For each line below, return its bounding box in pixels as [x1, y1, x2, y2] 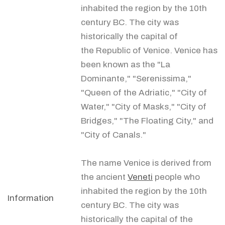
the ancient [81, 172, 128, 182]
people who [153, 172, 200, 182]
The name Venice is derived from [81, 158, 211, 168]
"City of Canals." [81, 130, 146, 140]
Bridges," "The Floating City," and [81, 116, 213, 126]
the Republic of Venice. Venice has [81, 45, 217, 55]
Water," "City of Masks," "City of [81, 101, 206, 111]
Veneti [128, 172, 153, 182]
